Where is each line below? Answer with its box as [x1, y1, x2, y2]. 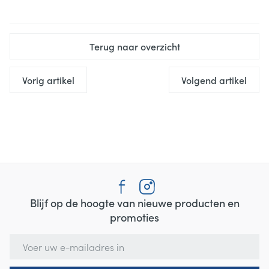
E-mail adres [9, 233, 66, 246]
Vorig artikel [22, 73, 74, 86]
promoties [110, 210, 159, 225]
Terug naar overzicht [89, 40, 180, 53]
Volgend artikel [181, 73, 247, 86]
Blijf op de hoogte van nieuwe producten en [29, 195, 240, 210]
